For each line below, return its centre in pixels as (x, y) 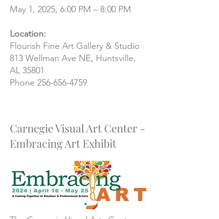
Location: (28, 34)
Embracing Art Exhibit (63, 143)
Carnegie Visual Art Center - (77, 128)
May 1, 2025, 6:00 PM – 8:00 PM (70, 9)
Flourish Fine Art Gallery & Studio (75, 46)
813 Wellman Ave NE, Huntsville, (73, 58)
